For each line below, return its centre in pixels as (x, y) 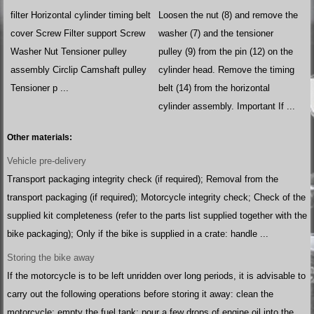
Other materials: (40, 138)
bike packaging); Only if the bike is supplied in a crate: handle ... (138, 234)
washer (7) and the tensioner (216, 34)
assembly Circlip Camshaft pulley (78, 70)
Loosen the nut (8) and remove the (228, 15)
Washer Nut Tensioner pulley (69, 52)
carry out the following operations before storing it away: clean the (140, 294)
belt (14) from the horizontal (214, 88)
